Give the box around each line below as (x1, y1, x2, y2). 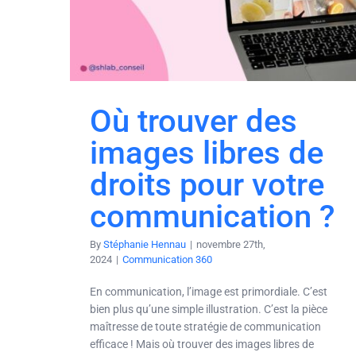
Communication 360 (122, 253, 212, 265)
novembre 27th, (196, 238, 265, 250)
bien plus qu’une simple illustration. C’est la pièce (90, 302, 327, 315)
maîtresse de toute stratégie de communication (90, 319, 321, 333)
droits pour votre (90, 165, 324, 203)
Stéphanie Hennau (103, 238, 186, 250)
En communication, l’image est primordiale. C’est (90, 284, 327, 298)
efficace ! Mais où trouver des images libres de (90, 337, 314, 350)
